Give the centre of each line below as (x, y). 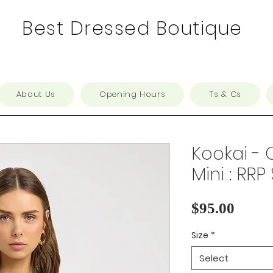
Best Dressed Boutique (132, 29)
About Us (36, 94)
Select (214, 258)
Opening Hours (132, 94)
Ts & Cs (225, 94)
